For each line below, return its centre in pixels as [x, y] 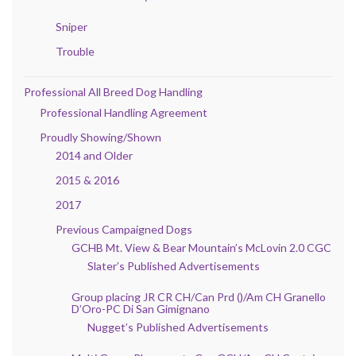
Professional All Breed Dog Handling [113, 92]
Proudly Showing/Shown [101, 137]
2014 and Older [94, 156]
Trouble [75, 52]
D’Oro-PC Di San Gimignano [141, 309]
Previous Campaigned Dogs [124, 230]
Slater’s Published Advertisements [174, 266]
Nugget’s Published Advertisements [178, 327]
